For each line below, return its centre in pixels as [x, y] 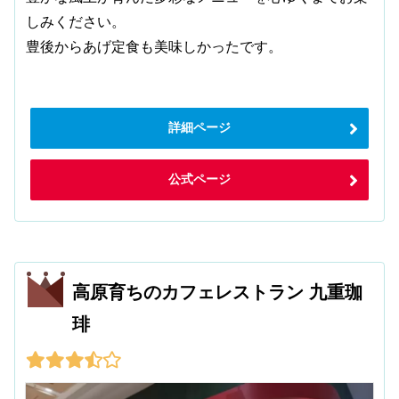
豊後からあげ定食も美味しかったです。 [155, 46]
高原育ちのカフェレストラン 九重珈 [218, 293]
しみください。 [76, 21]
